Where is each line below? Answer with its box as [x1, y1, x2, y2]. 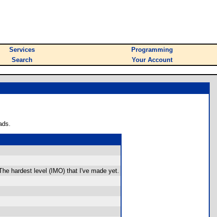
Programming [131, 46, 173, 53]
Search [12, 56, 32, 63]
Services [9, 46, 35, 53]
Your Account [132, 56, 172, 63]
